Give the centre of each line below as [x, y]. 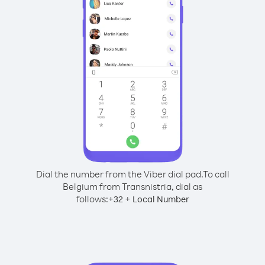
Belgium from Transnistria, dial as [132, 186]
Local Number [161, 199]
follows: [92, 199]
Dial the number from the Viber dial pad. [119, 174]
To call [216, 174]
